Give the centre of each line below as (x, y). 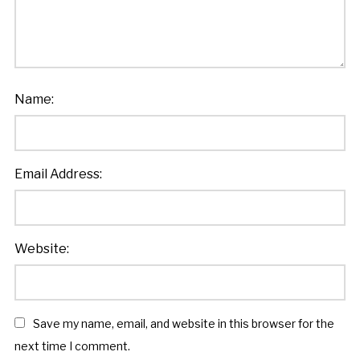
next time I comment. (72, 346)
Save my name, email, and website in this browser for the (183, 323)
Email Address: (58, 174)
